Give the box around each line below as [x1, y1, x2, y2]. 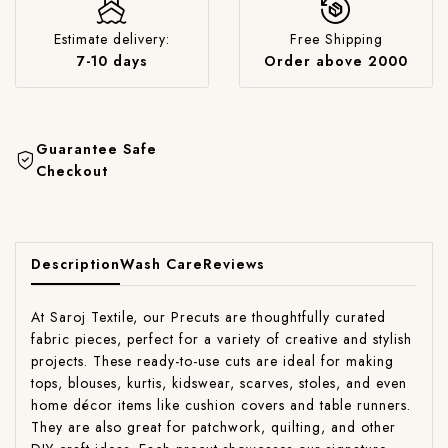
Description [31, 253, 120, 274]
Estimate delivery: [54, 28, 170, 49]
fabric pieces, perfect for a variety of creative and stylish [31, 328, 412, 349]
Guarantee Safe [36, 138, 157, 159]
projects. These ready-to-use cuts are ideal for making [31, 350, 394, 371]
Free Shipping [289, 28, 383, 49]
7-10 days [76, 50, 148, 71]
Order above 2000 [264, 50, 408, 71]
